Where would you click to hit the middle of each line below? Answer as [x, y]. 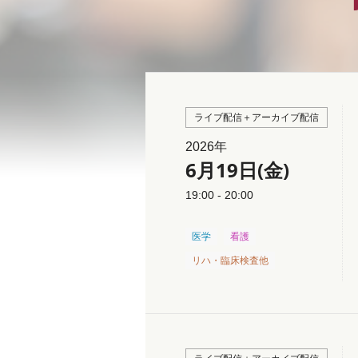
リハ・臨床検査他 [230, 261]
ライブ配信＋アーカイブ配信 [257, 117]
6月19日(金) [237, 170]
